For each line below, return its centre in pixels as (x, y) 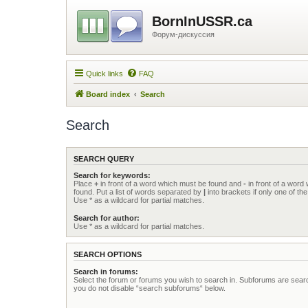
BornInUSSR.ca (202, 21)
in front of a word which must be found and (171, 184)
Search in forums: (106, 271)
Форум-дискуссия (183, 34)
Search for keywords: (112, 175)
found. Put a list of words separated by (139, 192)
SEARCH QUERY (104, 158)
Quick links (104, 73)
